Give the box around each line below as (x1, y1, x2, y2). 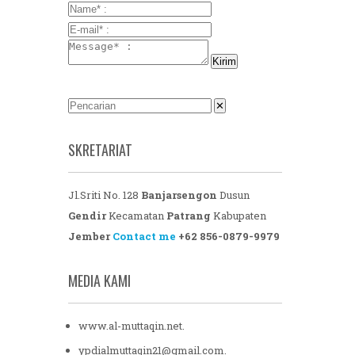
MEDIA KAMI (68, 271, 131, 292)
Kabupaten (211, 209, 266, 224)
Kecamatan (106, 209, 166, 224)
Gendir (68, 209, 106, 224)
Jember (68, 230, 110, 245)
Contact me (110, 230, 176, 245)
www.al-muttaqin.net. (78, 319, 185, 334)
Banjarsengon (141, 189, 217, 204)
